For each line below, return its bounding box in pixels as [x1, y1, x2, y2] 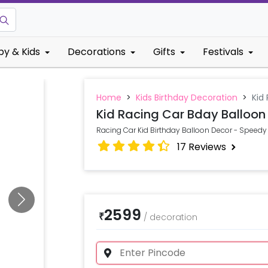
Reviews [185, 139, 229, 154]
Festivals [203, 45, 243, 59]
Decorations [68, 45, 126, 59]
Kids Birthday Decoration [135, 92, 237, 103]
